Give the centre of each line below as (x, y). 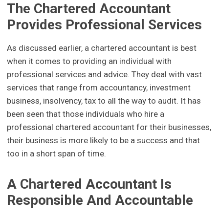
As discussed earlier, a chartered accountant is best (102, 48)
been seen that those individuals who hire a (86, 114)
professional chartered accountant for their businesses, (109, 127)
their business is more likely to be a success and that (104, 141)
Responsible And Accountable (100, 200)
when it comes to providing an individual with (89, 61)
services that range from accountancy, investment (99, 88)
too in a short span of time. (57, 154)
